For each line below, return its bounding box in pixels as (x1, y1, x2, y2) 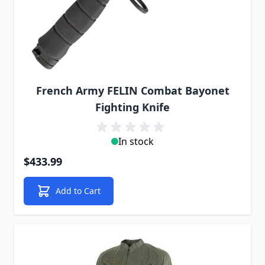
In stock (118, 135, 154, 148)
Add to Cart (56, 185, 101, 196)
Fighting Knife (95, 100, 170, 114)
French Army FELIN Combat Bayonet (35, 83, 230, 98)
